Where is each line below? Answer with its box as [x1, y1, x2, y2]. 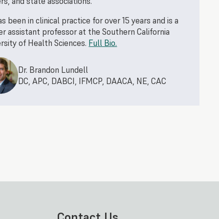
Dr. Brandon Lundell [18, 64, 88, 75]
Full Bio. [88, 38, 117, 49]
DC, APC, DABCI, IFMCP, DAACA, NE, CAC [18, 75, 167, 87]
